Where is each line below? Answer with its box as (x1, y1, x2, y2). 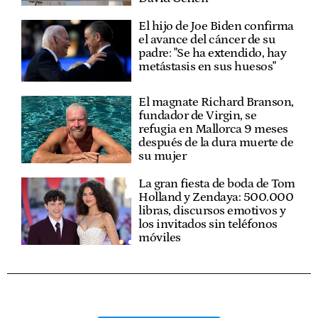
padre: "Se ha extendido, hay (138, 45, 287, 60)
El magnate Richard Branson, (138, 95, 294, 110)
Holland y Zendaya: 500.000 (138, 190, 294, 205)
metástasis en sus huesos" (138, 59, 276, 74)
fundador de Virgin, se (138, 109, 257, 124)
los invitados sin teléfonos (138, 217, 278, 232)
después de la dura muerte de (138, 136, 294, 150)
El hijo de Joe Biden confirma (138, 18, 294, 33)
